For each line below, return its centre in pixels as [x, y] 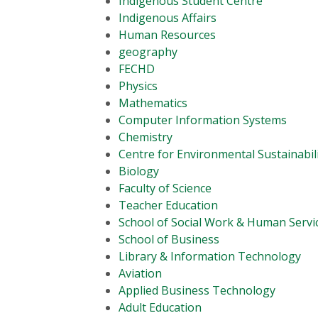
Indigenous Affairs [168, 17]
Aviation [140, 273]
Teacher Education [168, 205]
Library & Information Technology [210, 256]
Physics [138, 86]
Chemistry [146, 137]
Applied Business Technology [197, 290]
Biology [139, 171]
